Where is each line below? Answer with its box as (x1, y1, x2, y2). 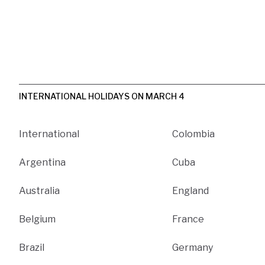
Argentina (19, 156, 66, 168)
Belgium (19, 213, 56, 225)
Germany (172, 241, 214, 253)
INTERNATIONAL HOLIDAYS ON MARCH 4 (19, 91, 185, 101)
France (172, 213, 205, 225)
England (172, 185, 209, 196)
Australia (19, 185, 60, 196)
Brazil (19, 241, 44, 253)
